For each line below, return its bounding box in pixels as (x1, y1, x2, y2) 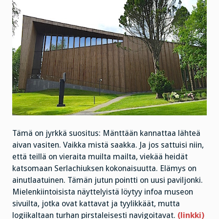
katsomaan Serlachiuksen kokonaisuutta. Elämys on (12, 164, 197, 174)
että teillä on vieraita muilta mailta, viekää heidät (12, 152, 188, 162)
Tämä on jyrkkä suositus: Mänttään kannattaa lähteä (12, 129, 200, 138)
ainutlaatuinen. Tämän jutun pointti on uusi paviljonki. (12, 175, 203, 185)
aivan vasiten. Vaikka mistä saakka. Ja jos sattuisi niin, (12, 140, 204, 150)
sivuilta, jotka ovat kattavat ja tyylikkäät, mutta (12, 199, 180, 209)
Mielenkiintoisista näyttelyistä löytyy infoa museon (12, 187, 193, 197)
